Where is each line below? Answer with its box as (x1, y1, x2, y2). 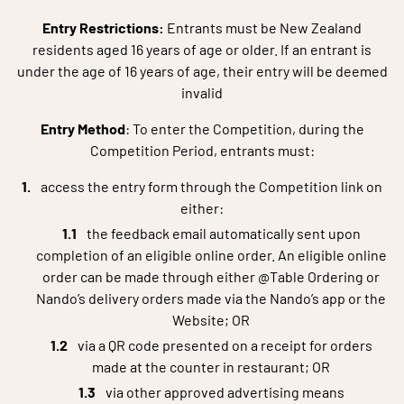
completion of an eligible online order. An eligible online (35, 246, 387, 263)
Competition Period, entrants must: (89, 142, 315, 159)
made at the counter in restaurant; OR (92, 358, 330, 375)
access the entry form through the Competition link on (41, 178, 382, 195)
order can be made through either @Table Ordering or (42, 268, 380, 285)
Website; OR (172, 311, 250, 328)
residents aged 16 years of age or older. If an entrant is (32, 41, 372, 58)
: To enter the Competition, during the (124, 120, 364, 137)
